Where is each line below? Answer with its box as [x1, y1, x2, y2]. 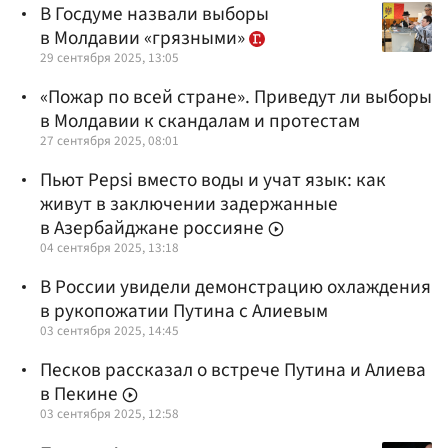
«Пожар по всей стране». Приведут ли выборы [40, 82, 432, 111]
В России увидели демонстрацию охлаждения [40, 273, 431, 302]
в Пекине [40, 380, 122, 409]
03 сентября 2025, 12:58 [40, 404, 179, 424]
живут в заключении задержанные [40, 190, 338, 219]
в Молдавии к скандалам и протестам [40, 106, 360, 135]
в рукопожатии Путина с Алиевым [40, 297, 328, 326]
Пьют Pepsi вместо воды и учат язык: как [40, 166, 386, 195]
